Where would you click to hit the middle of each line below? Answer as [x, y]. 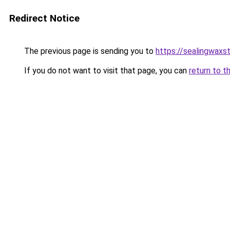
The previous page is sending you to [89, 51]
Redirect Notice [44, 18]
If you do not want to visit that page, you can [106, 71]
